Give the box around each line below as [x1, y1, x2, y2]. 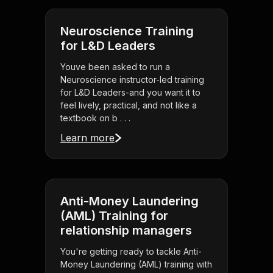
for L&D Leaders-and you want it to [60, 87, 200, 98]
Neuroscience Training [60, 24, 194, 39]
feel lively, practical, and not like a [60, 100, 197, 111]
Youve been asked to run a [60, 62, 170, 73]
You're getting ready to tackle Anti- [60, 246, 202, 257]
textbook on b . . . [60, 113, 130, 124]
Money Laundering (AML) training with [60, 259, 212, 270]
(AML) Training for [60, 208, 168, 224]
